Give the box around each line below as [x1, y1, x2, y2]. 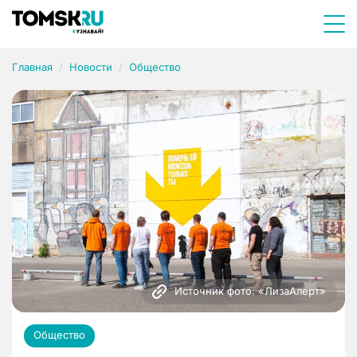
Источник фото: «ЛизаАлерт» [175, 284, 326, 297]
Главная [12, 61, 53, 73]
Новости [69, 61, 112, 73]
